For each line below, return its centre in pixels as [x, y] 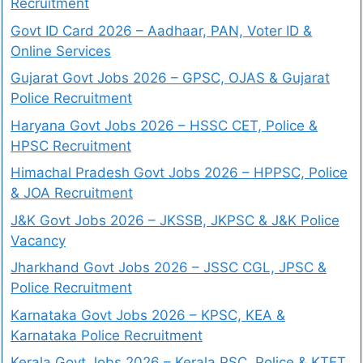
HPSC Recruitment [71, 145]
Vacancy [38, 240]
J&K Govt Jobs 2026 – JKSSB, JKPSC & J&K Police [175, 220]
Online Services [61, 51]
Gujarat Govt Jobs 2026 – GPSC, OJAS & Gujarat [170, 78]
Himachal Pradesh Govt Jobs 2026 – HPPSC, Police [179, 173]
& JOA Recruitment [72, 193]
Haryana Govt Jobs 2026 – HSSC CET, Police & [164, 125]
